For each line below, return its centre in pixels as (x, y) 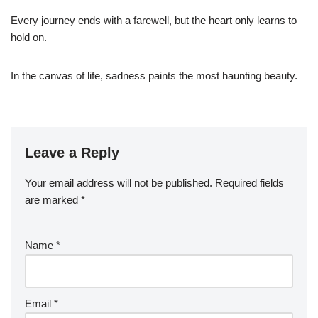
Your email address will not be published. (119, 182)
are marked (53, 199)
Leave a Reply (72, 152)
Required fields (250, 182)
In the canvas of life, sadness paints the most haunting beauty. (154, 75)
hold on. (29, 37)
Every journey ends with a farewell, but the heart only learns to (154, 20)
